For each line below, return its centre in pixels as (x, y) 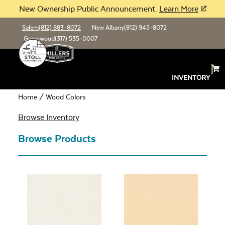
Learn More (179, 9)
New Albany (108, 28)
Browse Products (57, 139)
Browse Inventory (49, 117)
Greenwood (39, 39)
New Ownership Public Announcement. (89, 9)
